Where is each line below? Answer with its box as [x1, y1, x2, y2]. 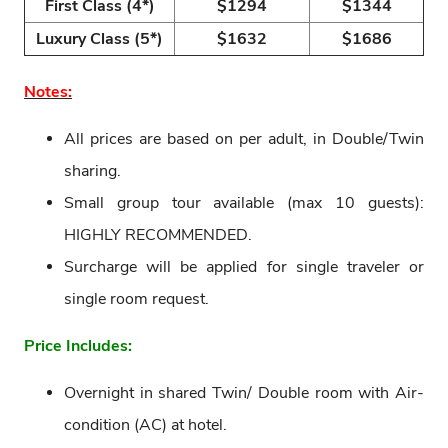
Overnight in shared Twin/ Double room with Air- [64, 381, 424, 404]
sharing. [64, 159, 121, 182]
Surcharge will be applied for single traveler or [64, 255, 424, 278]
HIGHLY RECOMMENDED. [64, 223, 252, 246]
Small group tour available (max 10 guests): [64, 191, 424, 214]
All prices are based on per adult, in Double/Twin [64, 127, 424, 150]
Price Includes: [24, 334, 132, 357]
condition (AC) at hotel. [64, 413, 227, 436]
